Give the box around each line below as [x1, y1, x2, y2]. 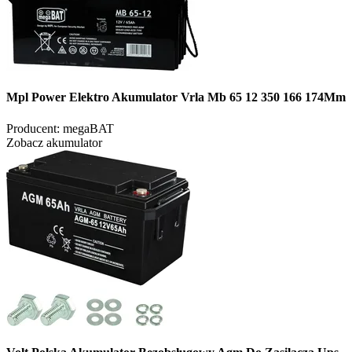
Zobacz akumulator [6, 135, 102, 149]
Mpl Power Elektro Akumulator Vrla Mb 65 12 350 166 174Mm [6, 90, 346, 104]
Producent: [6, 121, 60, 135]
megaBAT [63, 121, 114, 135]
